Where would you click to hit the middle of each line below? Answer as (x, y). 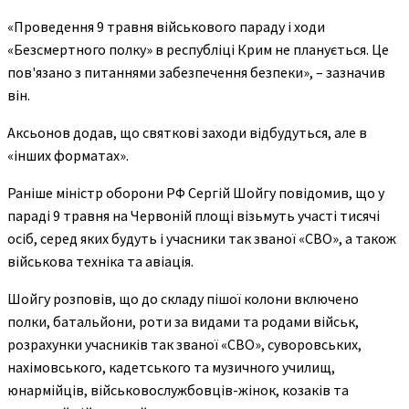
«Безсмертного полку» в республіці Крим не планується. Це (198, 49)
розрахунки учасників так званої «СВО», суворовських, (184, 344)
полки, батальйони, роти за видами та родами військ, (183, 321)
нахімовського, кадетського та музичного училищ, (171, 367)
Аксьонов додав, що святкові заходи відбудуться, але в (187, 132)
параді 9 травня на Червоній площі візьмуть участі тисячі (194, 215)
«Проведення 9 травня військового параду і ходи (166, 26)
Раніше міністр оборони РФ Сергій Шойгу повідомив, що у (196, 192)
